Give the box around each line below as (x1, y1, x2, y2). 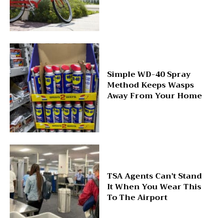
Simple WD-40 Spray (107, 68, 191, 82)
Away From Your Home (107, 89, 202, 103)
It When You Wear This (107, 180, 201, 194)
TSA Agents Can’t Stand (107, 169, 202, 183)
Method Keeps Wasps (107, 78, 194, 92)
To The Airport (107, 191, 167, 205)
